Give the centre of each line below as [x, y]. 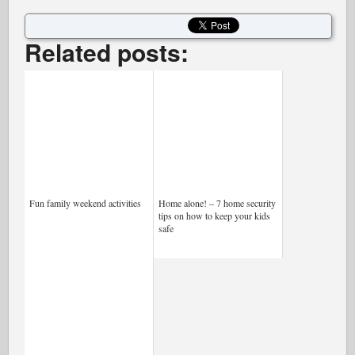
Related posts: [107, 52]
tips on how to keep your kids [215, 216]
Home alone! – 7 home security [218, 203]
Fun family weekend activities [86, 203]
